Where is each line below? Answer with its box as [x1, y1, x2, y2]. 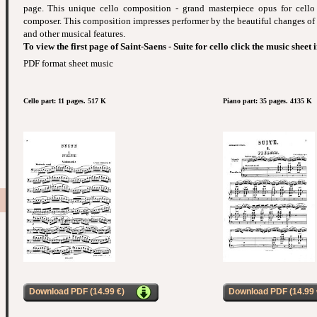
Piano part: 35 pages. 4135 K [222, 97, 312, 105]
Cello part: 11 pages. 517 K [23, 97, 106, 105]
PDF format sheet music [23, 58, 113, 69]
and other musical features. [23, 28, 125, 40]
